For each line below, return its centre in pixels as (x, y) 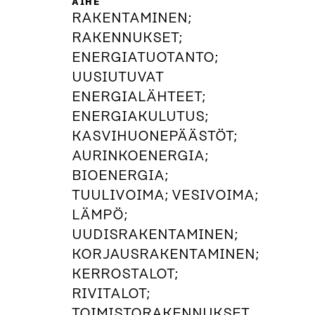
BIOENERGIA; (120, 176)
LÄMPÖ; (99, 215)
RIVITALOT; (111, 294)
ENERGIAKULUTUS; (140, 117)
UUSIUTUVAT (118, 77)
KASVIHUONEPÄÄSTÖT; (154, 136)
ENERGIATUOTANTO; (145, 58)
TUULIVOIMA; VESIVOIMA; (165, 195)
